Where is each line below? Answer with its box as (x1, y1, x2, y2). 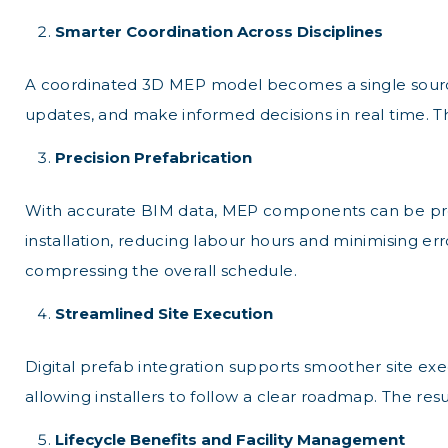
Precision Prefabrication (55, 148, 252, 167)
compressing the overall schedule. (25, 261, 297, 280)
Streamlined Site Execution (55, 304, 273, 323)
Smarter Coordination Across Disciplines (55, 22, 383, 41)
